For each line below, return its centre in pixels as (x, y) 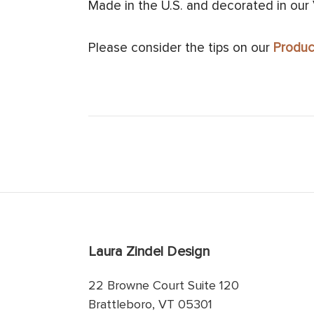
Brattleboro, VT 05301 (150, 305)
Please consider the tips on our (181, 48)
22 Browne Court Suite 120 (164, 286)
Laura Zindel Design (149, 252)
